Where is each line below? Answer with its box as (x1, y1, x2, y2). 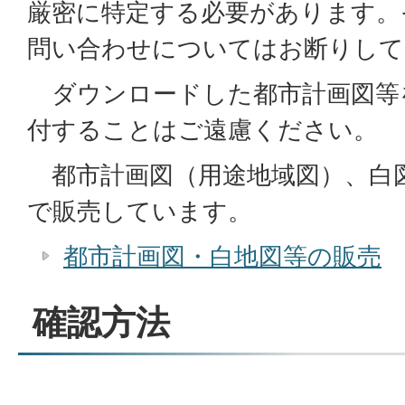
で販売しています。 (27, 196, 252, 226)
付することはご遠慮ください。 (27, 115, 378, 145)
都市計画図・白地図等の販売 (63, 241, 381, 271)
